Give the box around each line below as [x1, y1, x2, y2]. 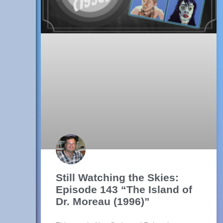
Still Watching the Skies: [56, 172, 179, 184]
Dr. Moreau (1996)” [56, 196, 150, 208]
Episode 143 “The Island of [56, 184, 192, 196]
